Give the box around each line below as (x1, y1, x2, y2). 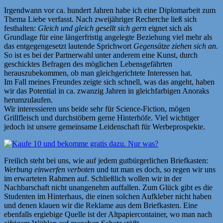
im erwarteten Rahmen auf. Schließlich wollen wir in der (4, 174, 182, 183)
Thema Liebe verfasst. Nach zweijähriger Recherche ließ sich (4, 15, 197, 24)
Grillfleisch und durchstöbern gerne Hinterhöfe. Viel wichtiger (4, 113, 199, 122)
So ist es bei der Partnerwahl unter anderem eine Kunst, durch (4, 51, 198, 60)
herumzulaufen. (4, 96, 53, 105)
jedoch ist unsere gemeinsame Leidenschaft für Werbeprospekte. (4, 122, 205, 131)
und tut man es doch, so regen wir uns (95, 165, 216, 174)
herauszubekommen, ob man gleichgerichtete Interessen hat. (4, 69, 192, 78)
